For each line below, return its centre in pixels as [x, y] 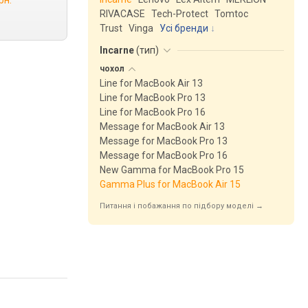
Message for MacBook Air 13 [162, 126]
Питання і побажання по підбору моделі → [181, 206]
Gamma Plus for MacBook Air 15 [170, 184]
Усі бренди [184, 28]
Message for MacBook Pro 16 [164, 155]
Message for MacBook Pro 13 [164, 141]
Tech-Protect [180, 14]
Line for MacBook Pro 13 [153, 98]
